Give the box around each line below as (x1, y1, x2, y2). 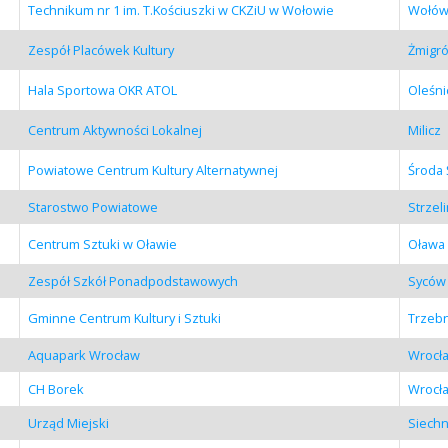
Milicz (407, 120, 441, 139)
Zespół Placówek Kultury (27, 40, 174, 59)
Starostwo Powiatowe (27, 197, 158, 216)
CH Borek (27, 379, 84, 398)
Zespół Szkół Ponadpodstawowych (27, 271, 238, 290)
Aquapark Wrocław (27, 345, 140, 364)
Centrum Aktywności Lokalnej (27, 120, 202, 139)
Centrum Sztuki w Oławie (27, 234, 177, 253)
